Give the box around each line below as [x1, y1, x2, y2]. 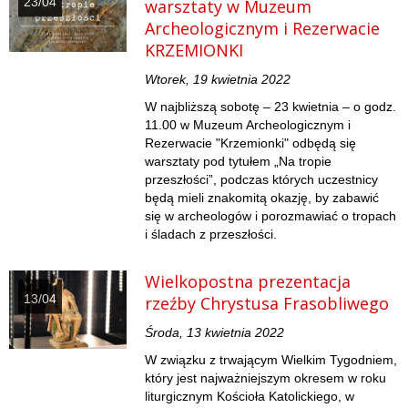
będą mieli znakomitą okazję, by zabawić [145, 190, 380, 206]
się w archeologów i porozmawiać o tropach [145, 209, 397, 224]
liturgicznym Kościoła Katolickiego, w [145, 389, 355, 404]
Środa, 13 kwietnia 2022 [145, 325, 285, 341]
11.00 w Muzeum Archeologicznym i [145, 117, 352, 133]
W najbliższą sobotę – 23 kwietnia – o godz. [145, 99, 397, 115]
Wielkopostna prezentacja [145, 270, 352, 293]
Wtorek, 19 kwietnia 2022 [145, 72, 291, 87]
